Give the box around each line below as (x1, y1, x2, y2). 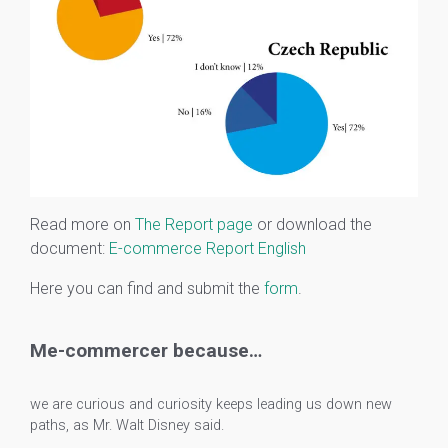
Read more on (30, 214, 135, 234)
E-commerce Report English (109, 238, 306, 258)
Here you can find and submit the (30, 278, 264, 298)
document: (30, 238, 109, 258)
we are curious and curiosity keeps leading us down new (30, 396, 392, 414)
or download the (253, 214, 372, 234)
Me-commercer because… (30, 338, 262, 362)
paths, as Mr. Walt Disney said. (30, 417, 224, 435)
